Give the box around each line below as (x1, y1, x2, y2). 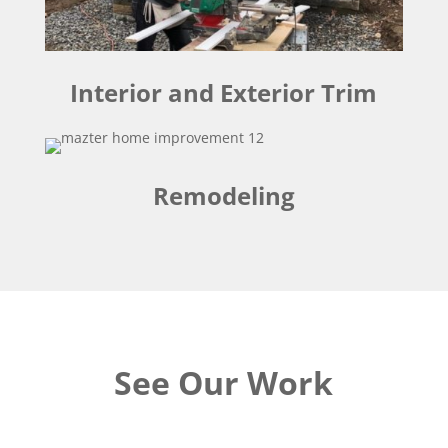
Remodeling (152, 179, 295, 213)
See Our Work (114, 361, 334, 405)
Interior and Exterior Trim (70, 76, 378, 110)
